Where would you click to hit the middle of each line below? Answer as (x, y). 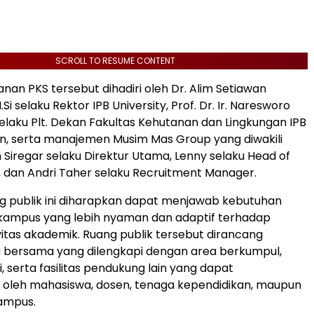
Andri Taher (60, 172)
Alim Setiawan (228, 88)
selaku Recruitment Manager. (174, 172)
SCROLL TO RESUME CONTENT (115, 60)
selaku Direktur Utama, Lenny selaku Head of (167, 156)
